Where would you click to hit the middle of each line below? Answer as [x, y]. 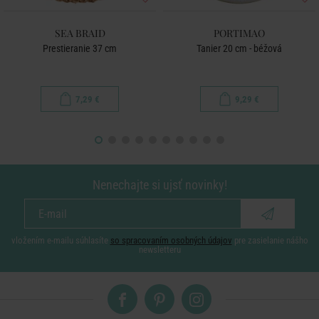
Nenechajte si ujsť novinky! [159, 185]
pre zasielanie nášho [270, 240]
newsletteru [159, 250]
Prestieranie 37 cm [80, 48]
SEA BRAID [80, 33]
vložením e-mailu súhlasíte [61, 240]
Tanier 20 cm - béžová [239, 48]
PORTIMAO [239, 33]
